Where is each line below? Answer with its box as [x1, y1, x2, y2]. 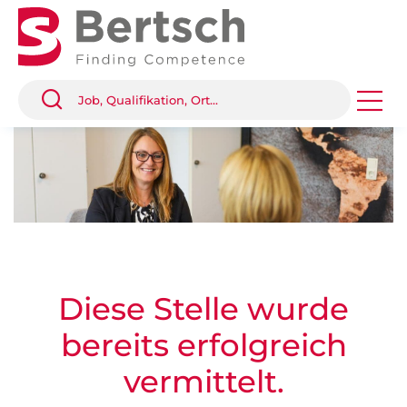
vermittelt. [123, 362, 284, 401]
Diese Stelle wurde [58, 290, 349, 328]
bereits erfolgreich [60, 326, 347, 364]
